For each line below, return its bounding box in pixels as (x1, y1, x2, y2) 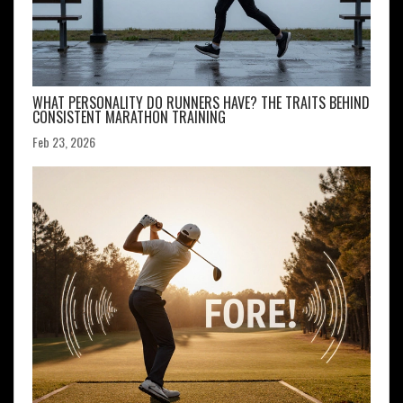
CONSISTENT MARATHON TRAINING (32, 106, 226, 129)
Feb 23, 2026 (32, 132, 95, 152)
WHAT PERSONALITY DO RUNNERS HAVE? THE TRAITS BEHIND (32, 92, 370, 114)
